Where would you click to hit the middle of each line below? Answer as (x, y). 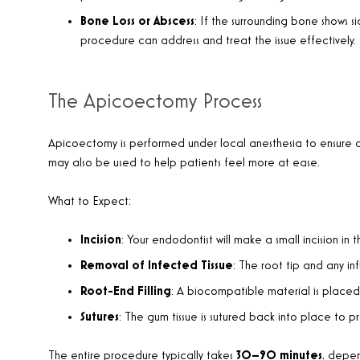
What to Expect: (90, 201)
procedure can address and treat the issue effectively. (218, 41)
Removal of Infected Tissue (157, 266)
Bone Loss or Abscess (137, 21)
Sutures (100, 317)
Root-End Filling (126, 291)
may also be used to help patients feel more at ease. (184, 163)
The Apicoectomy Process (155, 101)
